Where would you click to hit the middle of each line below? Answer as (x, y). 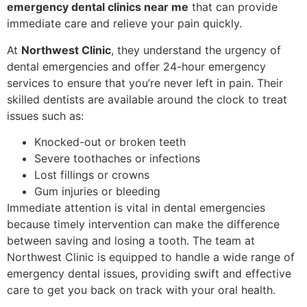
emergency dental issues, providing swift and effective (149, 274)
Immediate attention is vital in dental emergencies (136, 208)
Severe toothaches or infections (117, 159)
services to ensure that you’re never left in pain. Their (145, 83)
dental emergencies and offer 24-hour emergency (136, 66)
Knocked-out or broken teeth (110, 142)
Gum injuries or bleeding (97, 192)
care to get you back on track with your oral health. (141, 290)
